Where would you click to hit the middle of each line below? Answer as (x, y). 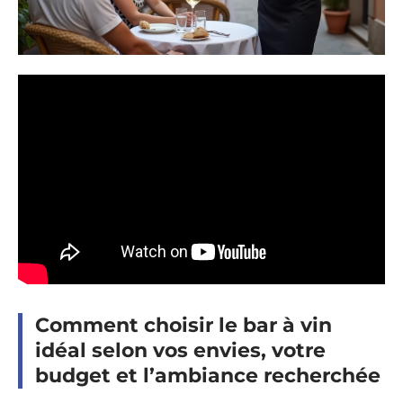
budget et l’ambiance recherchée (208, 375)
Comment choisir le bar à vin (184, 325)
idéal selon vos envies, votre (180, 350)
